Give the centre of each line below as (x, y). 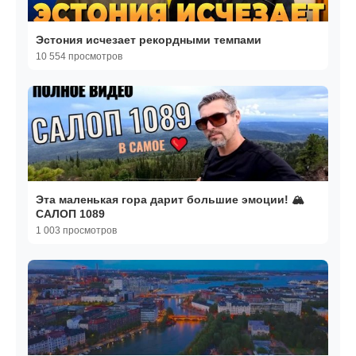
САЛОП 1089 (70, 214)
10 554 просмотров (79, 57)
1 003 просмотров (76, 231)
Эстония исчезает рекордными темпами (149, 40)
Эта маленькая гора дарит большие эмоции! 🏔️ (170, 200)
